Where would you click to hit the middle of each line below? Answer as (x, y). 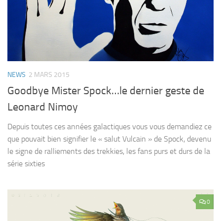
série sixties (26, 164)
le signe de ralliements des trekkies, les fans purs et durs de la (109, 151)
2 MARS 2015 (49, 75)
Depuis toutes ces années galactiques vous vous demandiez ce (110, 127)
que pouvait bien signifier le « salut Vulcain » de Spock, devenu (109, 139)
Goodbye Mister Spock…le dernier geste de (106, 91)
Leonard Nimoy (43, 107)
